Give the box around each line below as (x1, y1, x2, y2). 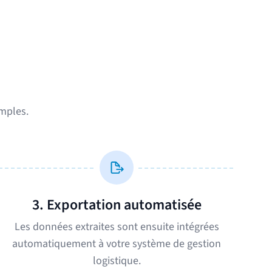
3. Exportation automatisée (32, 194, 202, 216)
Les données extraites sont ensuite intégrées (14, 219, 219, 234)
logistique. (92, 253, 141, 268)
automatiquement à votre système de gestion (12, 236, 221, 251)
